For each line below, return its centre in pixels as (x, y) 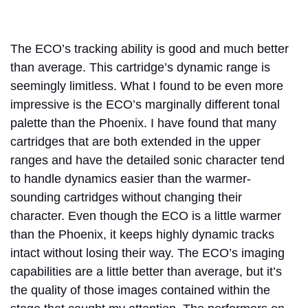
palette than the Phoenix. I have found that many (143, 123)
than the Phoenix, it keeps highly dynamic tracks (142, 234)
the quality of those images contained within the (140, 290)
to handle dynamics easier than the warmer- (131, 178)
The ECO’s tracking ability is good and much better (150, 48)
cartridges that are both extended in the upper (135, 141)
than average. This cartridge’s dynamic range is (140, 67)
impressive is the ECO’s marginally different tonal (145, 104)
